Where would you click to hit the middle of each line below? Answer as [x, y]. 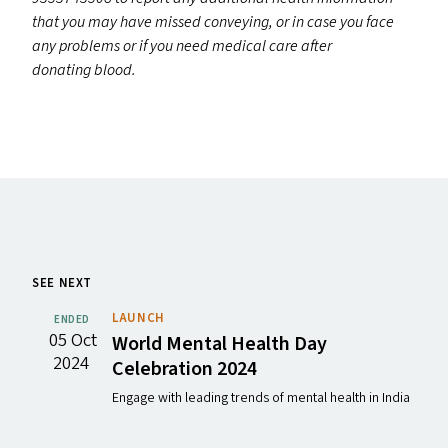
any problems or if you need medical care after [182, 46]
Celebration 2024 [184, 369]
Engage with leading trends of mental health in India [262, 398]
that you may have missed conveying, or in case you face [213, 22]
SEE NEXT [62, 283]
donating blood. [84, 70]
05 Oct [73, 340]
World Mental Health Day [219, 344]
